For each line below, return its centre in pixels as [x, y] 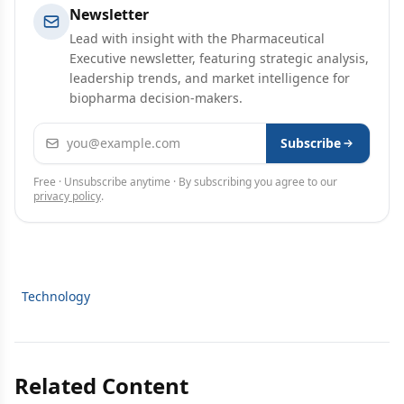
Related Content [101, 386]
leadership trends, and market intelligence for [210, 78]
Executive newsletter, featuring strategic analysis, [219, 58]
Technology [56, 296]
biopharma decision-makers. [156, 98]
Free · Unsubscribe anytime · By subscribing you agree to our [185, 182]
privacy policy [67, 196]
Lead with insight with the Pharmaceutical [197, 38]
